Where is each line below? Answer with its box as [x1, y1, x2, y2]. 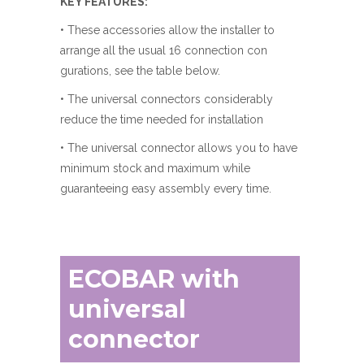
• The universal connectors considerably [60, 93, 273, 106]
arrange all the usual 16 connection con [60, 44, 267, 57]
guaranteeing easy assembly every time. [60, 182, 271, 195]
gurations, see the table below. [60, 64, 220, 77]
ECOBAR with [68, 264, 240, 294]
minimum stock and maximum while [60, 162, 250, 175]
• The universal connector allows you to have [60, 141, 297, 154]
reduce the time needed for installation [60, 113, 263, 126]
